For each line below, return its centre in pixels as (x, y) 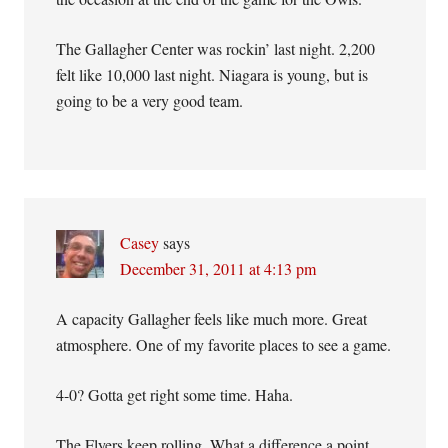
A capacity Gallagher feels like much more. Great (212, 318)
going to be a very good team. (150, 100)
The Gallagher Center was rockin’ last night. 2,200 (216, 48)
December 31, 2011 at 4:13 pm (218, 268)
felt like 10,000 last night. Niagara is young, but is (212, 74)
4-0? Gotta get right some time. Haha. (175, 394)
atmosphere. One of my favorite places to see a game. (224, 344)
